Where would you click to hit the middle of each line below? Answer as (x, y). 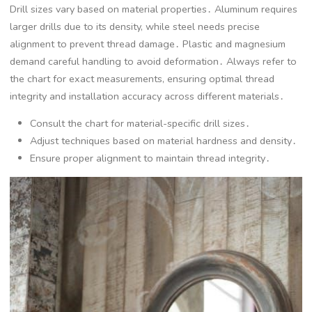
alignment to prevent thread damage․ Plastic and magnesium (148, 44)
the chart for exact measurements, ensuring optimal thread (142, 78)
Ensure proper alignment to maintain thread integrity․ (150, 158)
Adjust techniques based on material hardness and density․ (164, 140)
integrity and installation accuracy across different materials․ (147, 96)
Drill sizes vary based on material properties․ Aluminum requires (154, 9)
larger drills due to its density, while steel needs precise (135, 26)
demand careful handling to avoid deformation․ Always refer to (154, 61)
